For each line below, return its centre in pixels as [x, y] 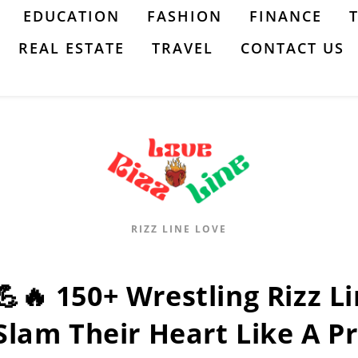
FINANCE [286, 16]
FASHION [185, 16]
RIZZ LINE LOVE [179, 229]
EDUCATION [72, 16]
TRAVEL [183, 48]
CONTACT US [292, 48]
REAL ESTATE [72, 48]
